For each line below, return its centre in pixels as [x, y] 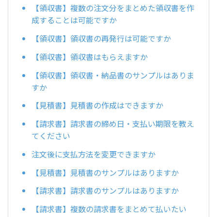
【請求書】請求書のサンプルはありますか [105, 191]
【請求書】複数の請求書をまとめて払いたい [109, 209]
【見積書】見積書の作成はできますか [97, 105]
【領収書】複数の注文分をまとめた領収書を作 [113, 8]
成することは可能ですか [74, 20]
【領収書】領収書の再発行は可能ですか [101, 38]
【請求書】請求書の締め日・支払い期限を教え [113, 124]
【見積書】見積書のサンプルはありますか [105, 172]
